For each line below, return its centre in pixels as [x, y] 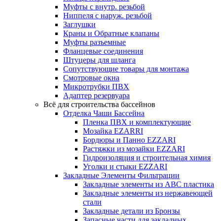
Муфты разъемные [94, 42]
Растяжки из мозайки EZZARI [134, 148]
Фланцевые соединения [103, 51]
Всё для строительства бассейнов [99, 104]
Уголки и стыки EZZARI [125, 166]
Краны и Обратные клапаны [111, 33]
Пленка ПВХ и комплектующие [137, 122]
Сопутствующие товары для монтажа [126, 69]
